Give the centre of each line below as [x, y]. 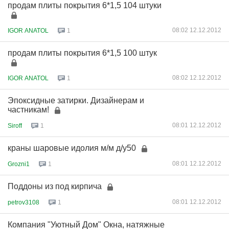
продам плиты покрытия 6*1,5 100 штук [82, 53]
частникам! [28, 110]
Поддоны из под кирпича [55, 186]
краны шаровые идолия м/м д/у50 [72, 148]
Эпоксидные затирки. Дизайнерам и [76, 100]
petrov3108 [24, 202]
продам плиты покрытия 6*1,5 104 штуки [85, 5]
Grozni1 [19, 164]
